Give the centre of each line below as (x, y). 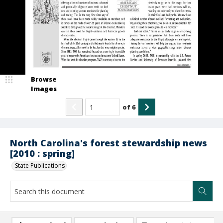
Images (44, 89)
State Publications (40, 166)
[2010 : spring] (42, 153)
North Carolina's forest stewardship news (109, 143)
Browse (44, 79)
